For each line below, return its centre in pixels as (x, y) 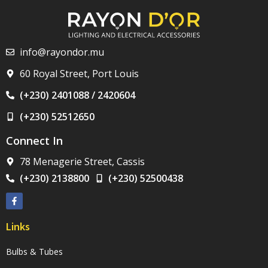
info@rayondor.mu (62, 52)
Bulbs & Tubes (34, 252)
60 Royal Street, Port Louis (79, 74)
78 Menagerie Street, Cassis (82, 162)
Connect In (34, 141)
